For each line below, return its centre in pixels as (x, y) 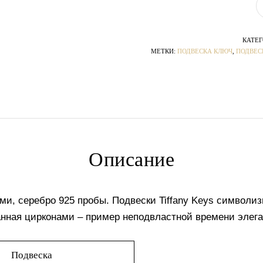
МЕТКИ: (164, 51)
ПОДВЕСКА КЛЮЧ (205, 51)
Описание (131, 160)
